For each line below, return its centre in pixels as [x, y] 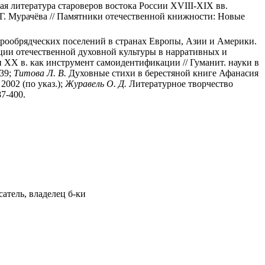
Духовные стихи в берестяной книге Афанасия [162, 73]
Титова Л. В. [40, 73]
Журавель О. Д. [96, 83]
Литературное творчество [180, 83]
